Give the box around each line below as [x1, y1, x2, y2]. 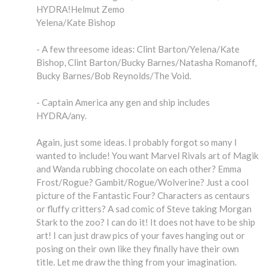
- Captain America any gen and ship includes [36, 96, 210, 108]
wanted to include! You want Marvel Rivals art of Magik [36, 149, 258, 161]
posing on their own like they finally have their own [36, 243, 239, 254]
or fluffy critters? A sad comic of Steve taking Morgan [36, 203, 252, 214]
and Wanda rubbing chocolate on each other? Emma [36, 163, 241, 174]
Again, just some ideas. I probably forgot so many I [36, 136, 237, 148]
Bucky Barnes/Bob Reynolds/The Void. [36, 70, 191, 81]
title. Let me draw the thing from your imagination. [36, 256, 237, 267]
